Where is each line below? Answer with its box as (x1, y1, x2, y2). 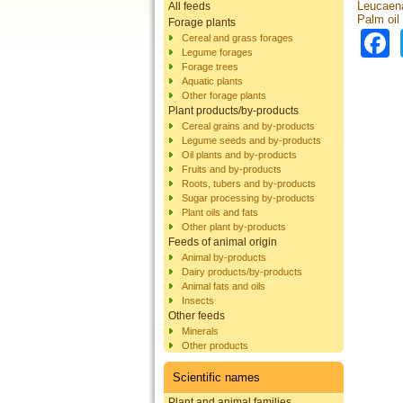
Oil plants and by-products (182, 148, 297, 160)
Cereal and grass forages (182, 31, 293, 43)
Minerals (182, 325, 219, 336)
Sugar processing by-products (182, 192, 315, 203)
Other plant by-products (182, 220, 286, 232)
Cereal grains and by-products (182, 120, 315, 131)
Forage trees (182, 60, 238, 72)
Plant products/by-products (168, 103, 299, 117)
